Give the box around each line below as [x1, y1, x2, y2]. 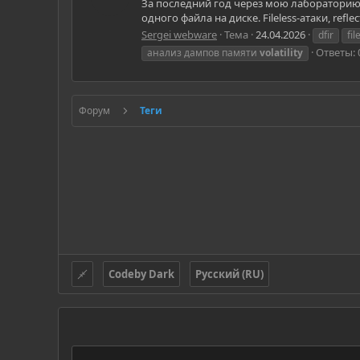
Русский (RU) [195, 267, 264, 282]
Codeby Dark [108, 267, 174, 282]
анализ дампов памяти [147, 45, 260, 59]
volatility [260, 45, 303, 59]
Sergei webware [141, 27, 217, 42]
